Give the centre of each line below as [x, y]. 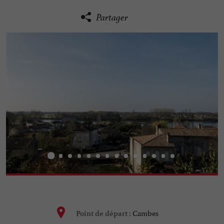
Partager [112, 17]
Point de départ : [104, 214]
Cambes [145, 212]
